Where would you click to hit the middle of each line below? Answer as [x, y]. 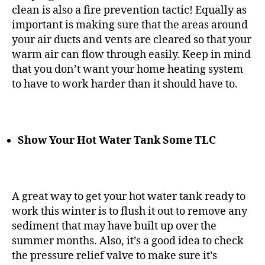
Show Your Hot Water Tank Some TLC [117, 140]
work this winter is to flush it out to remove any [130, 211]
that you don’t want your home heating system [127, 69]
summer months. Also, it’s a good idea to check [128, 241]
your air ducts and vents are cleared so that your [132, 40]
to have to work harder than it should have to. [126, 84]
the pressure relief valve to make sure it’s [114, 256]
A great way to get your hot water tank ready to [129, 196]
